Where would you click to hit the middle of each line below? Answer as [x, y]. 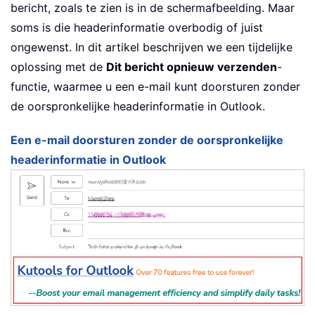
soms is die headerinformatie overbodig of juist [137, 28]
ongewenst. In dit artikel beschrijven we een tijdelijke [152, 47]
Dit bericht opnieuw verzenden [192, 67]
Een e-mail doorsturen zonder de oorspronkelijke [147, 140]
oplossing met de [58, 67]
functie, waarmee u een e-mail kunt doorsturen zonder [155, 87]
